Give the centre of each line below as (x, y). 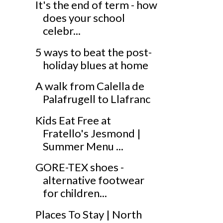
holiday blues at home (95, 65)
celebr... (61, 31)
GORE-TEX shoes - (79, 167)
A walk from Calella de (90, 86)
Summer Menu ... (83, 146)
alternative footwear (93, 180)
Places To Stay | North (88, 214)
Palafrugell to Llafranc (96, 99)
